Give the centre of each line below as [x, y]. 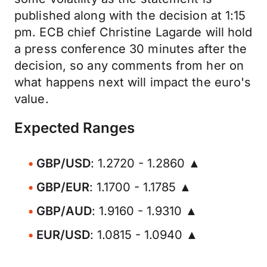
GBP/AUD [64, 211]
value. [32, 99]
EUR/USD [63, 235]
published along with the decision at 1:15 [130, 15]
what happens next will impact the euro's [133, 82]
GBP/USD [63, 163]
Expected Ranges [74, 128]
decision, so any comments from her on [129, 66]
